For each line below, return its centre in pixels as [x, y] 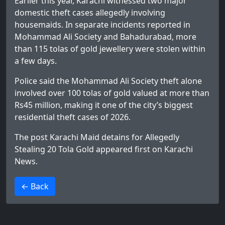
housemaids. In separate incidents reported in [102, 25]
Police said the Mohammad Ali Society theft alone [108, 81]
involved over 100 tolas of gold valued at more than [112, 93]
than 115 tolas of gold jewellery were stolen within [110, 49]
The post [32, 137]
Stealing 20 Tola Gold [54, 149]
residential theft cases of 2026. [73, 117]
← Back [35, 187]
